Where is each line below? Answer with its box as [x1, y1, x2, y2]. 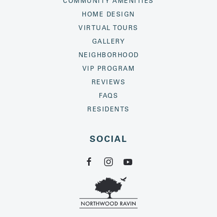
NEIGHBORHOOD [78, 50, 139, 59]
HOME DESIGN [82, 9, 135, 18]
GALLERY [92, 36, 125, 45]
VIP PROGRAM [82, 63, 135, 72]
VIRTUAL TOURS [78, 23, 139, 31]
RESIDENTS [87, 104, 130, 113]
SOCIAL [90, 133, 127, 144]
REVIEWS [91, 77, 126, 86]
